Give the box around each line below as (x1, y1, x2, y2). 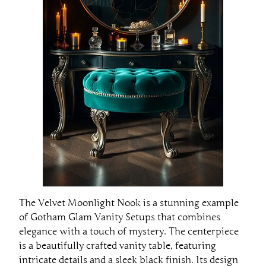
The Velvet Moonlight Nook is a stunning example (19, 197, 239, 209)
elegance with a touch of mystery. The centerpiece (19, 225, 239, 237)
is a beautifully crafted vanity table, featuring (19, 239, 216, 252)
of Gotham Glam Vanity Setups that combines (19, 211, 220, 223)
